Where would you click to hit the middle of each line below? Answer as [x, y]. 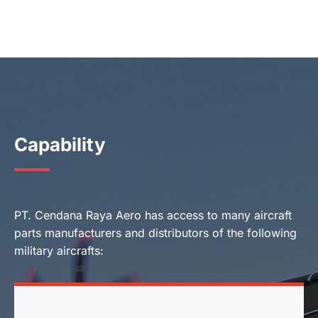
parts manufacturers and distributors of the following [155, 233]
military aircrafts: [59, 251]
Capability [60, 144]
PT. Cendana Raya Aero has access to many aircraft [153, 215]
